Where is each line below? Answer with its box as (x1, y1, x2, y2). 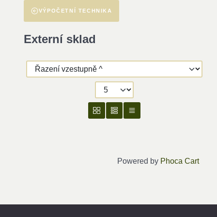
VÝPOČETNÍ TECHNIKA (38, 8, 112, 14)
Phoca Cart (160, 157, 199, 166)
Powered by (117, 157, 160, 166)
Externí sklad (24, 32, 96, 46)
